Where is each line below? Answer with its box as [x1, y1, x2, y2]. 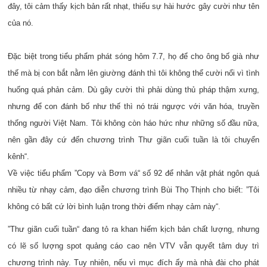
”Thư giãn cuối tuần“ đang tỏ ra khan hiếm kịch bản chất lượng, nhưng [8, 225, 259, 234]
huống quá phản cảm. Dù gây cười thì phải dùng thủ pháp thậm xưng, [8, 85, 259, 94]
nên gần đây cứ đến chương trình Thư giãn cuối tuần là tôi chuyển [8, 135, 259, 144]
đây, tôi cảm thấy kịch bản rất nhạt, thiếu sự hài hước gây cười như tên [8, 2, 259, 11]
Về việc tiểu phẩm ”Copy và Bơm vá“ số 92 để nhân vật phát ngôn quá [8, 169, 259, 178]
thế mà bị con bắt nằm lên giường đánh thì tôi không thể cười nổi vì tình [8, 69, 259, 77]
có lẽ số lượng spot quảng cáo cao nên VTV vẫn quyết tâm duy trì [8, 241, 259, 250]
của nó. [8, 18, 33, 27]
